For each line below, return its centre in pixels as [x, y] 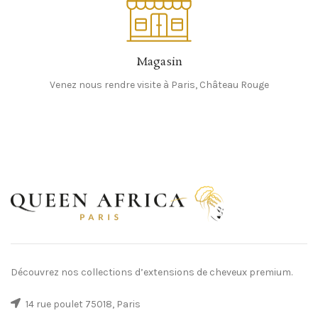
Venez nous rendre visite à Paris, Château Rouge [159, 84]
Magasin [159, 62]
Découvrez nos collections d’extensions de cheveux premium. [152, 273]
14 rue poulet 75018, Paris [82, 305]
